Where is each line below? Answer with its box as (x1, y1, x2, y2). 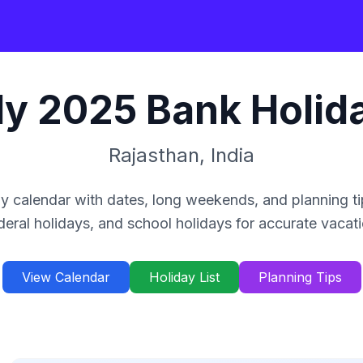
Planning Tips (258, 269, 342, 285)
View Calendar (21, 269, 110, 285)
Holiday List (148, 269, 220, 285)
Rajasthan (109, 143, 199, 167)
